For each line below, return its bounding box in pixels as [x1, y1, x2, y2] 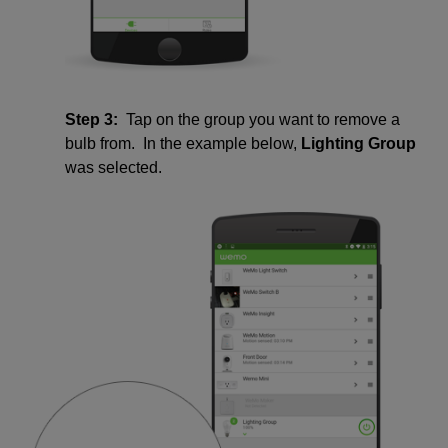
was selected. [65, 159, 162, 177]
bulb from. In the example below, [65, 135, 301, 153]
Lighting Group [301, 135, 416, 153]
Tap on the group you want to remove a [126, 111, 400, 129]
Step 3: [65, 111, 118, 129]
